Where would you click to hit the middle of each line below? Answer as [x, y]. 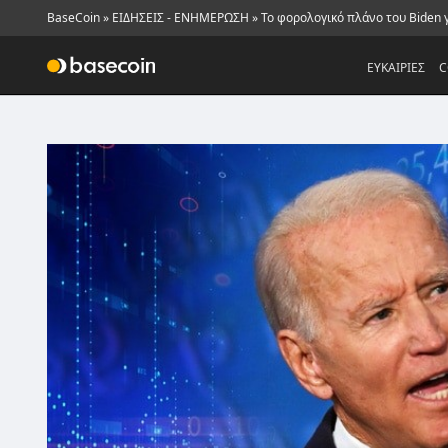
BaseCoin [73, 17]
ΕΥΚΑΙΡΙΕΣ [396, 67]
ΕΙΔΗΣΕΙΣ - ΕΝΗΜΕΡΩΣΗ [180, 17]
